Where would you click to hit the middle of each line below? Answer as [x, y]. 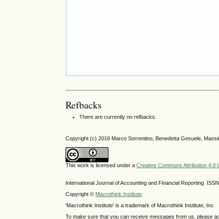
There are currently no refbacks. [118, 117]
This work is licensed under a [101, 165]
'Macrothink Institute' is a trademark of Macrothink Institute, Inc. [141, 206]
